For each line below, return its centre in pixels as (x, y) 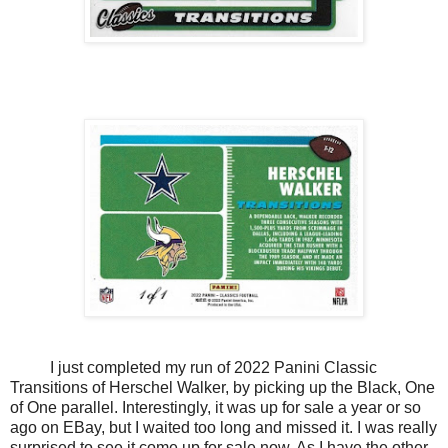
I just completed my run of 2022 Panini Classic (193, 368)
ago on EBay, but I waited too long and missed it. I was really (223, 428)
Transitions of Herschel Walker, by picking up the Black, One (222, 388)
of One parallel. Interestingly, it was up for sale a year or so (215, 408)
